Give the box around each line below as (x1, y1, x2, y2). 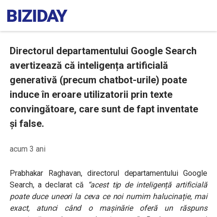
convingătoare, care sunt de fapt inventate (10, 103, 198, 115)
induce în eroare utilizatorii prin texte (10, 89, 172, 100)
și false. (10, 118, 44, 129)
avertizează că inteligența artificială (10, 60, 168, 71)
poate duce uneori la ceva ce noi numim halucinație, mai (10, 192, 207, 201)
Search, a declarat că (10, 180, 88, 189)
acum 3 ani (10, 144, 46, 154)
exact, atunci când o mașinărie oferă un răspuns (10, 203, 207, 213)
